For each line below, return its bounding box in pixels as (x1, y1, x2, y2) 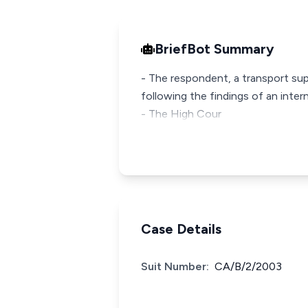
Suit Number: (141, 260, 209, 273)
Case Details (141, 221, 221, 237)
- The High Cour (141, 107, 221, 120)
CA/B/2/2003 (214, 260, 282, 273)
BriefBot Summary (155, 41, 274, 57)
